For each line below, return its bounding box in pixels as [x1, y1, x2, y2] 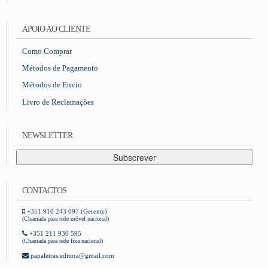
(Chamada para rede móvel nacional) [22, 215, 109, 222]
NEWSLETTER [22, 131, 73, 141]
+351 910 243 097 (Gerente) [25, 207, 108, 215]
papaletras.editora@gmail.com [29, 252, 115, 260]
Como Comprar [22, 46, 72, 56]
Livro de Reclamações [22, 97, 95, 106]
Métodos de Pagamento [22, 63, 99, 73]
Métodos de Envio [22, 80, 83, 90]
